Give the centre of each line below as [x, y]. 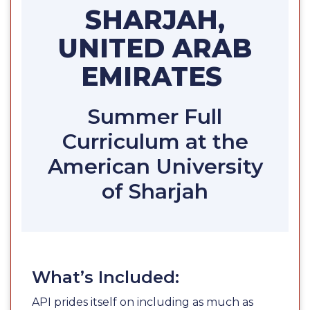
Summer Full [155, 116]
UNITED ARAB [155, 48]
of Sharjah [155, 191]
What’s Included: [106, 277]
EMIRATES [155, 76]
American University [155, 166]
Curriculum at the [155, 141]
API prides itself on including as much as [143, 302]
